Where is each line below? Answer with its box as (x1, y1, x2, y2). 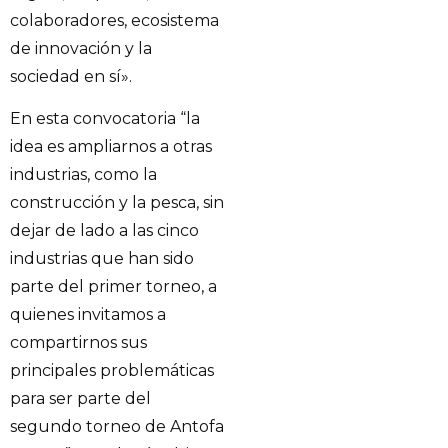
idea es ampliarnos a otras (10, 136, 212, 156)
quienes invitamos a (10, 304, 166, 324)
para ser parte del (10, 388, 151, 408)
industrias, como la (10, 164, 157, 184)
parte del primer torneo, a (10, 276, 217, 296)
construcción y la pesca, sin (10, 192, 224, 212)
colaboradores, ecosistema (10, 10, 219, 30)
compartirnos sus (10, 332, 147, 352)
